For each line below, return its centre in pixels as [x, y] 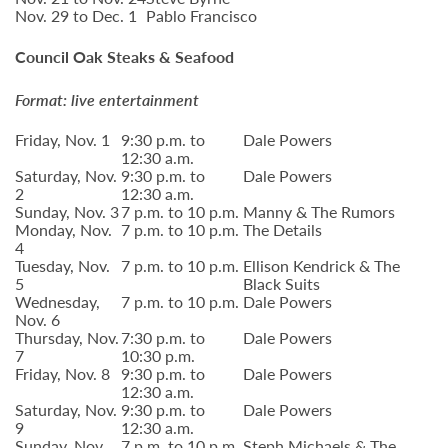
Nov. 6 [37, 319]
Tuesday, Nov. [62, 265]
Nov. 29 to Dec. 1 [76, 15]
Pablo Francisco [201, 15]
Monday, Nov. [63, 229]
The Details [282, 229]
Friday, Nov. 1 [62, 139]
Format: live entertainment [107, 99]
